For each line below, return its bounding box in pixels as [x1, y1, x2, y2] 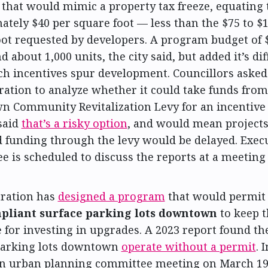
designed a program [57, 189, 165, 204]
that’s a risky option [21, 115, 127, 130]
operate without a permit [121, 239, 256, 254]
